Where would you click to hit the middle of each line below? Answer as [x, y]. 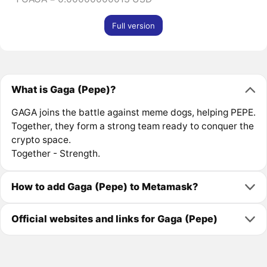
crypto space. [41, 139]
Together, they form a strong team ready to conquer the [132, 126]
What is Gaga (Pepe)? [63, 90]
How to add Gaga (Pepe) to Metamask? [104, 187]
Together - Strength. [55, 153]
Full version [133, 25]
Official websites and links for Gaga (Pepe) [114, 219]
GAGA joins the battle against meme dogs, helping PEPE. [133, 112]
